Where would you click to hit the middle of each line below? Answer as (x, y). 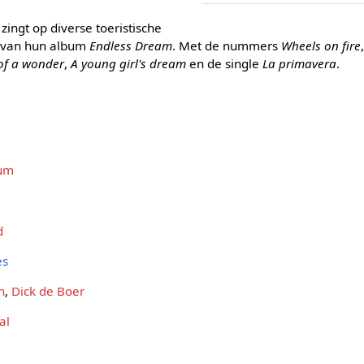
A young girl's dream (129, 63)
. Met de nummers (227, 45)
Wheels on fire (321, 45)
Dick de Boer (48, 291)
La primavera (300, 63)
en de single (225, 63)
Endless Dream (131, 45)
